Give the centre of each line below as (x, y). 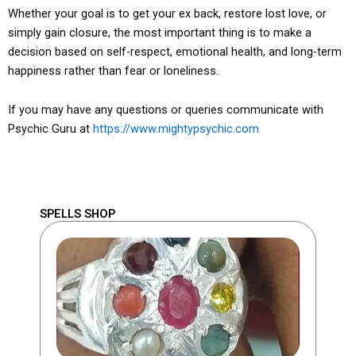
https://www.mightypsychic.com (176, 129)
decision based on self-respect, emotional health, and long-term (175, 51)
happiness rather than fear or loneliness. (113, 70)
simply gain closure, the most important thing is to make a (160, 32)
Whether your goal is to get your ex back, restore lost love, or (167, 13)
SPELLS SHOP (77, 213)
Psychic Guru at (50, 129)
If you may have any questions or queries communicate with (166, 110)
